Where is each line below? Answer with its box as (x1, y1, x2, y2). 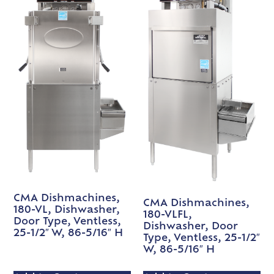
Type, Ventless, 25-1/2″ (143, 234, 260, 244)
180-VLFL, (143, 210, 192, 221)
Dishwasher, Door (143, 222, 238, 232)
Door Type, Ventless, (13, 217, 122, 227)
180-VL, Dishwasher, (13, 205, 120, 215)
